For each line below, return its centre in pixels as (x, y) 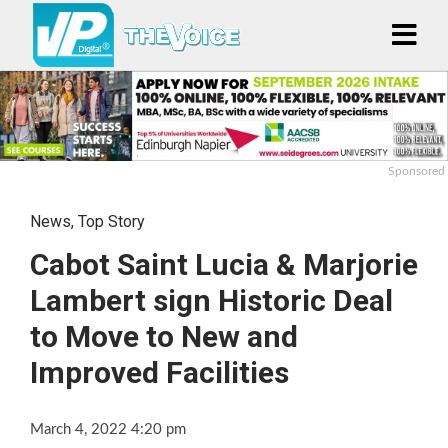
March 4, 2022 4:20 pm (108, 429)
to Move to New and (164, 336)
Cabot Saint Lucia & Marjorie (224, 264)
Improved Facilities (159, 372)
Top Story (111, 221)
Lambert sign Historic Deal (211, 300)
